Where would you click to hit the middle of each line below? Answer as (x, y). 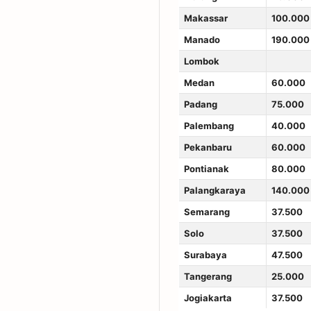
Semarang (207, 211)
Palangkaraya (215, 190)
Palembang (209, 125)
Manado (202, 39)
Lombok (201, 61)
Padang (200, 104)
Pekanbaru (208, 147)
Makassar (205, 18)
